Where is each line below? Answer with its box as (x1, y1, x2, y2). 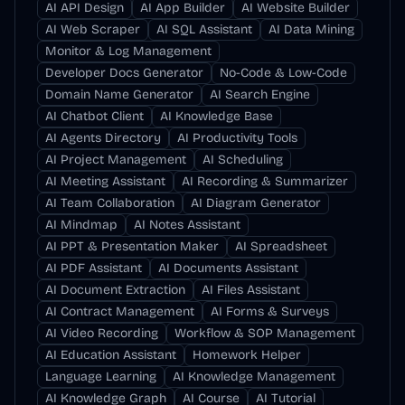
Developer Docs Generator (45, 65, 203, 80)
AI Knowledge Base (160, 108, 273, 124)
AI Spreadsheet (235, 239, 327, 254)
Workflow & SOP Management (174, 325, 355, 341)
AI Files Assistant (202, 282, 300, 297)
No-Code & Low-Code (220, 65, 347, 80)
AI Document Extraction (45, 282, 185, 297)
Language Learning (45, 369, 156, 384)
